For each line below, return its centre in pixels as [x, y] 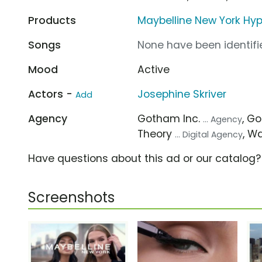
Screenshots [71, 197]
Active [154, 69]
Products [52, 20]
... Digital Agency [209, 134]
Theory [156, 134]
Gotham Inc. [170, 118]
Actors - [52, 94]
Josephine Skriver [182, 94]
